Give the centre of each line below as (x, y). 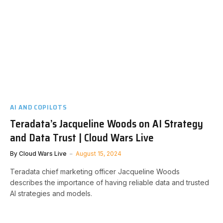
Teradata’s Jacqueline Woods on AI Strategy (107, 124)
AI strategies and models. (51, 193)
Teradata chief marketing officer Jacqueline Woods (95, 171)
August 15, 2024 (99, 154)
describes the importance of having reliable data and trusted (110, 182)
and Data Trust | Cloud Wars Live (82, 138)
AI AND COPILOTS (39, 107)
